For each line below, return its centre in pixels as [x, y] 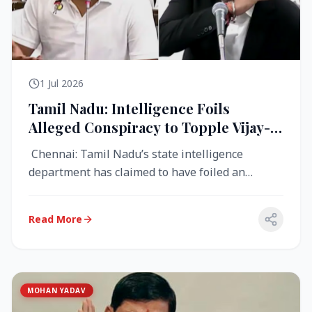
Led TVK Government [101, 146]
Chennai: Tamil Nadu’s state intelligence [136, 154]
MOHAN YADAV [57, 291]
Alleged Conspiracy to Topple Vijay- [149, 127]
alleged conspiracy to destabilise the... [127, 190]
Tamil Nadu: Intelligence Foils [129, 109]
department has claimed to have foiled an [137, 172]
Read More [55, 219]
